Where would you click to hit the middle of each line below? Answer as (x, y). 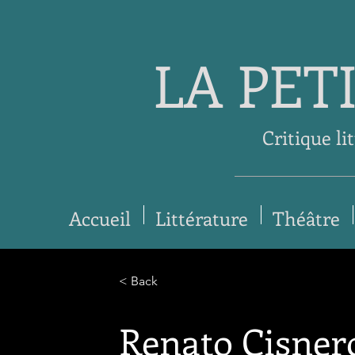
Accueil (100, 218)
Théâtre (307, 218)
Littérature (202, 218)
